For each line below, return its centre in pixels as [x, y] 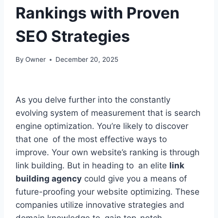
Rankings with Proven [98, 13]
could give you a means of [134, 179]
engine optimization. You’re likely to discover [102, 126]
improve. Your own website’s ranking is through [108, 153]
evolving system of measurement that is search [108, 113]
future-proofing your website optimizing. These [108, 192]
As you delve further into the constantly [93, 100]
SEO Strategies [73, 36]
